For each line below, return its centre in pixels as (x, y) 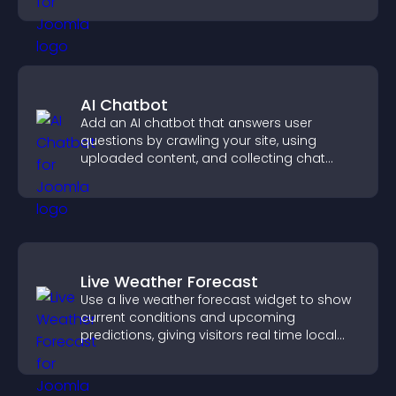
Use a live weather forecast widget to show (216, 300)
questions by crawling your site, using (198, 141)
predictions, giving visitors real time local (209, 335)
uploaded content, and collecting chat (203, 158)
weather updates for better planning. (197, 353)
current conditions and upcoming (188, 317)
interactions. (119, 176)
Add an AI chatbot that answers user (196, 123)
